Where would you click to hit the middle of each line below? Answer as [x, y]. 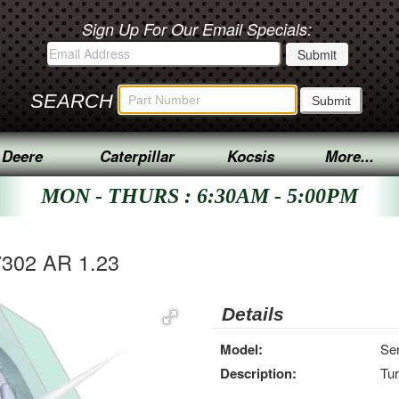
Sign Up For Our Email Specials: [196, 29]
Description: [258, 373]
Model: [241, 349]
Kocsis [250, 156]
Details [253, 314]
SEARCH [72, 101]
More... [350, 156]
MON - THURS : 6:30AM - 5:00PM [199, 196]
